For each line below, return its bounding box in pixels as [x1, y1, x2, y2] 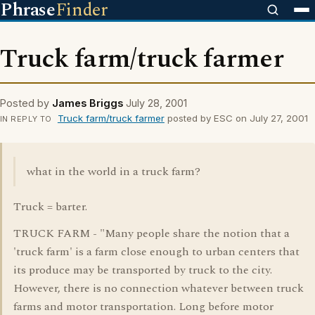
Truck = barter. [13, 198, 87, 215]
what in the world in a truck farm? [27, 163, 200, 180]
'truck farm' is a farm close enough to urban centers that [13, 243, 300, 260]
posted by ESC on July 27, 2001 [164, 112, 308, 124]
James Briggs [52, 97, 123, 109]
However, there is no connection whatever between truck [13, 280, 304, 297]
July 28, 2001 [126, 97, 187, 109]
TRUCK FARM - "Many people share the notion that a [13, 225, 290, 242]
